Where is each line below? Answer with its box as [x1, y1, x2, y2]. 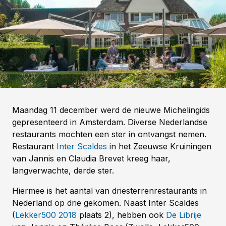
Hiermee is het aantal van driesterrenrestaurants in [12, 185, 207, 196]
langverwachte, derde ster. [12, 165, 114, 176]
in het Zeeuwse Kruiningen [107, 141, 211, 151]
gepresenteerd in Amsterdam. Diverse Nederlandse [12, 117, 207, 127]
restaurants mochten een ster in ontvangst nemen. [12, 129, 206, 139]
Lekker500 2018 [15, 209, 77, 220]
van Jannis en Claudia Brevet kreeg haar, [12, 153, 171, 163]
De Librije [166, 209, 201, 220]
